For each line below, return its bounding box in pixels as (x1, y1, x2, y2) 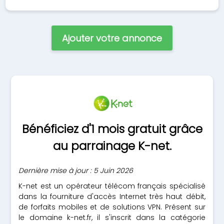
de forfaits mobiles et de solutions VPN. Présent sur (18, 202, 205, 212)
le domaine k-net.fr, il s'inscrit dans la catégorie (18, 212, 205, 222)
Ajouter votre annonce (62, 32, 162, 44)
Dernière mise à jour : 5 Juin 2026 (18, 165, 133, 175)
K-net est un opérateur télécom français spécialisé (18, 181, 205, 191)
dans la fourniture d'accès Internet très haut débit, (18, 191, 205, 201)
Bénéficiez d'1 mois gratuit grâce (21, 121, 202, 137)
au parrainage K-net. (52, 138, 171, 154)
